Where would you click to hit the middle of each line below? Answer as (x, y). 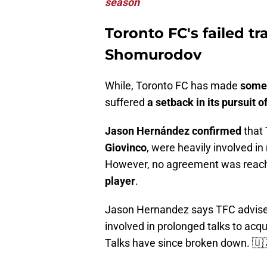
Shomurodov (153, 55)
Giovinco (126, 148)
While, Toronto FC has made (173, 86)
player (120, 181)
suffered (126, 103)
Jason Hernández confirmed (173, 131)
